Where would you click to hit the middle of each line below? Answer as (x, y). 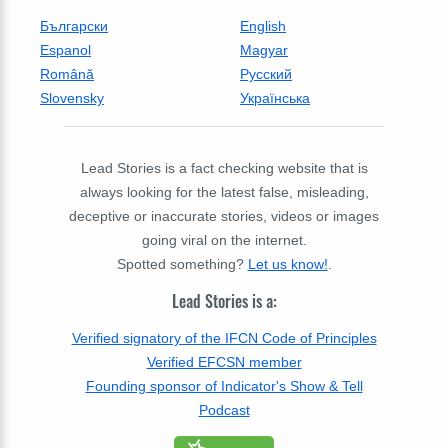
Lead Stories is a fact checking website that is (224, 167)
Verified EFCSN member (224, 362)
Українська (275, 97)
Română (67, 73)
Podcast (224, 410)
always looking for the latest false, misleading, (224, 191)
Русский (266, 73)
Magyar (264, 49)
